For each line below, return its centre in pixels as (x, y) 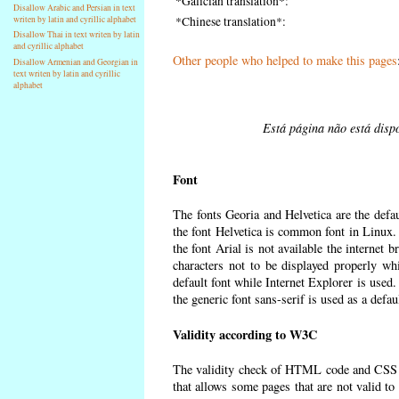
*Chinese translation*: (231, 22)
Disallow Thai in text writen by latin (77, 35)
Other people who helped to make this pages (285, 61)
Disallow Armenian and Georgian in (76, 62)
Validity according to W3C (245, 334)
